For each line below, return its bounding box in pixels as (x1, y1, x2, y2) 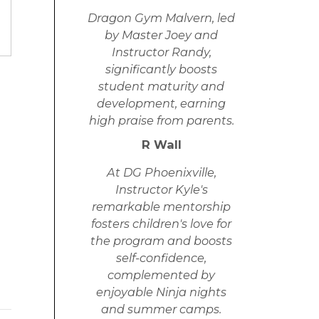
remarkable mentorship (92, 199, 231, 214)
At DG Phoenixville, (106, 165, 216, 180)
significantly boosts (105, 62, 217, 77)
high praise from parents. (88, 113, 234, 128)
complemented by (108, 268, 215, 283)
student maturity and (98, 79, 224, 94)
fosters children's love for (91, 216, 231, 231)
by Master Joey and (105, 28, 218, 43)
